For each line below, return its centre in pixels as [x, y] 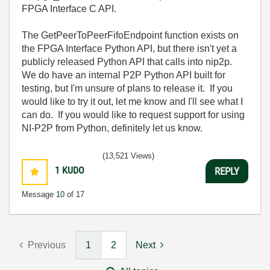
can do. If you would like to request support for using [133, 115]
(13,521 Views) [128, 156]
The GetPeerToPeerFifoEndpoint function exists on [130, 35]
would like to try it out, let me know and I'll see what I [132, 102]
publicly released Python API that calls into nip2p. [128, 62]
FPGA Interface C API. [69, 9]
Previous [47, 245]
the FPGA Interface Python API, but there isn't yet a [129, 49]
